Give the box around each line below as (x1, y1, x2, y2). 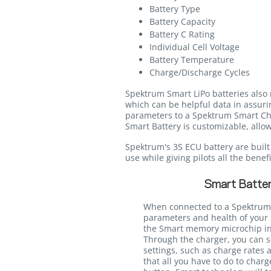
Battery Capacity (149, 16, 215, 28)
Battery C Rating (149, 28, 215, 41)
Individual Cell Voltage (149, 41, 240, 53)
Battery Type (149, 3, 200, 15)
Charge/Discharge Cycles (149, 67, 250, 79)
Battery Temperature (149, 54, 234, 66)
